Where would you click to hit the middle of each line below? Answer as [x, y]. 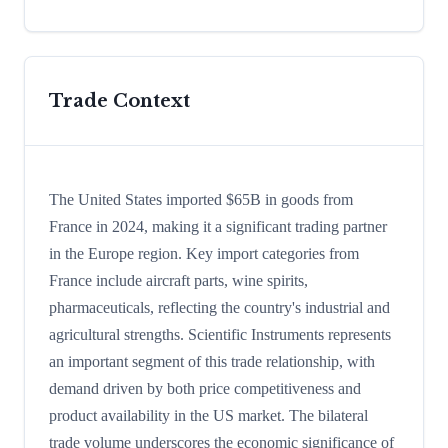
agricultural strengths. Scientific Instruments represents [220, 335]
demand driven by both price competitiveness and [205, 389]
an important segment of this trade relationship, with [212, 362]
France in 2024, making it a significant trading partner [218, 227]
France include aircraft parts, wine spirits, [178, 281]
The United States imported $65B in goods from [201, 200]
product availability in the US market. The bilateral [208, 416]
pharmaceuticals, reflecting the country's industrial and [219, 308]
